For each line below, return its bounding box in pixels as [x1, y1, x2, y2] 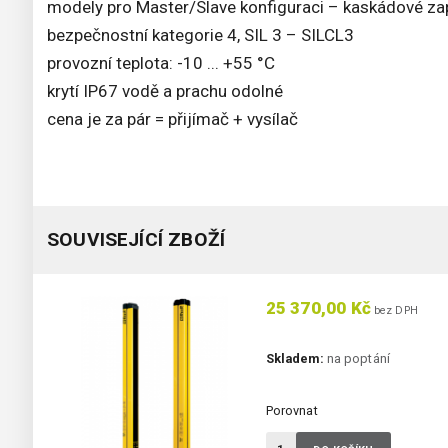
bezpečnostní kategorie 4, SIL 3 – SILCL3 [47, 25, 354, 46]
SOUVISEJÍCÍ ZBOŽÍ [47, 228, 226, 252]
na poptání [323, 351, 390, 367]
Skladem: [265, 351, 324, 367]
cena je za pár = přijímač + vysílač [47, 109, 298, 130]
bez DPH [370, 304, 418, 318]
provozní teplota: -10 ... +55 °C [47, 53, 275, 74]
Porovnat [265, 403, 318, 419]
